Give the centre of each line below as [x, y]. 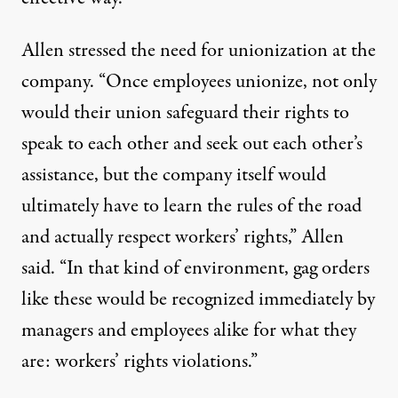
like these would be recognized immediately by [198, 299]
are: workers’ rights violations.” [139, 362]
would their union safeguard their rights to [185, 113]
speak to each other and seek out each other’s [192, 144]
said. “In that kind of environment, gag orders [195, 268]
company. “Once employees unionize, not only [199, 82]
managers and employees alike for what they [189, 330]
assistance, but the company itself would [174, 175]
